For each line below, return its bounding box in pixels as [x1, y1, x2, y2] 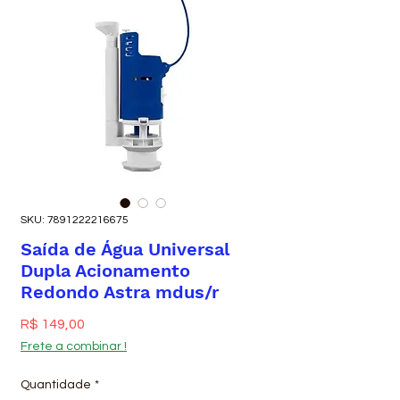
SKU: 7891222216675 [21, 214, 129, 226]
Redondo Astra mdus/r [21, 281, 219, 303]
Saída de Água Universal [21, 238, 229, 260]
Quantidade [21, 379, 91, 391]
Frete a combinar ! [21, 340, 127, 353]
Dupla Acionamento [21, 260, 190, 281]
